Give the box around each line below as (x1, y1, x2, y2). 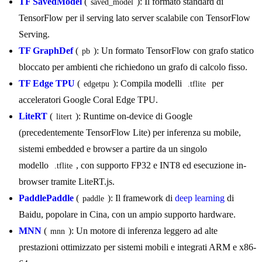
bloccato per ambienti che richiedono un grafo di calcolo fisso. (19, 62, 247, 73)
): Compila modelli (113, 78, 184, 89)
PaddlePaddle (19, 193, 74, 204)
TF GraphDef (19, 46, 73, 56)
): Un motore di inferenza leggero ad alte (68, 226, 220, 236)
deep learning (175, 193, 225, 204)
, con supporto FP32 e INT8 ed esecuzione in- (76, 160, 246, 171)
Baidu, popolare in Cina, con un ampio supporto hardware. (19, 209, 236, 220)
